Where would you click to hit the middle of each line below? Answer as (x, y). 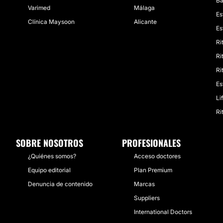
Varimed (39, 8)
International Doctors (163, 212)
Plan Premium (153, 170)
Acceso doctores (157, 156)
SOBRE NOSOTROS (50, 143)
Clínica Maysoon (51, 22)
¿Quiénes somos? (52, 156)
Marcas (144, 184)
